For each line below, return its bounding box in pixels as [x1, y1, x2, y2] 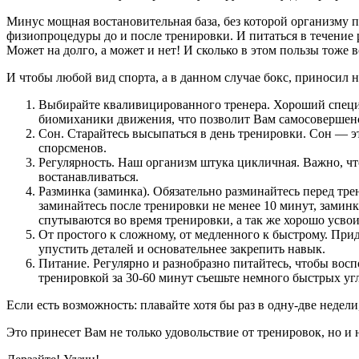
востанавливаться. [38, 169, 139, 184]
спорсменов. [38, 140, 107, 155]
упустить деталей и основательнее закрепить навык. [38, 241, 325, 256]
